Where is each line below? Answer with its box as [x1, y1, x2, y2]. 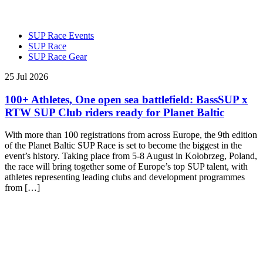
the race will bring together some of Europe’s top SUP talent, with [5, 161, 248, 172]
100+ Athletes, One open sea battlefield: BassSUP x [5, 93, 248, 106]
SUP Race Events [28, 31, 94, 41]
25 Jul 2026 [5, 72, 48, 82]
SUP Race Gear [28, 52, 87, 62]
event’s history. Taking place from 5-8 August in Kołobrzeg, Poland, [5, 151, 257, 161]
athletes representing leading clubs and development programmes [5, 172, 245, 183]
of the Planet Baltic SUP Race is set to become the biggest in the [5, 140, 242, 151]
